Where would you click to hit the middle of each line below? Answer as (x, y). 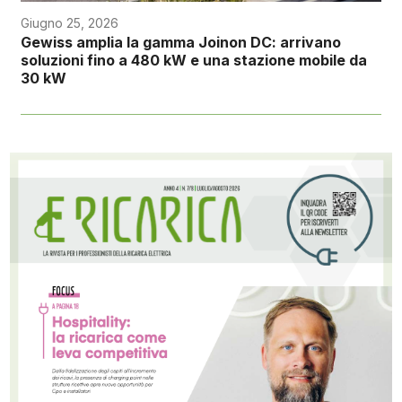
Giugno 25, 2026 (69, 22)
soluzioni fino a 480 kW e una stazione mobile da (193, 60)
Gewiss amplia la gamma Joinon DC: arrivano (180, 42)
